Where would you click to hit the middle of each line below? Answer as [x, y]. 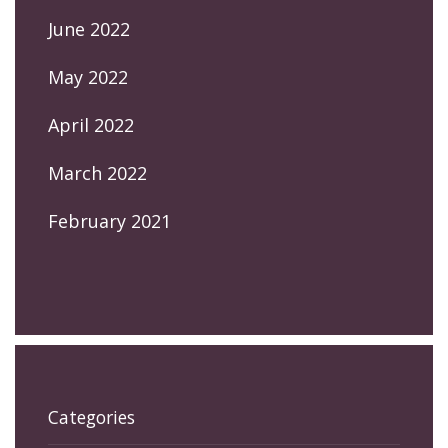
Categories [91, 416]
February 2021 [109, 220]
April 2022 [91, 124]
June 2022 [89, 28]
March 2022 [97, 172]
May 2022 [88, 76]
